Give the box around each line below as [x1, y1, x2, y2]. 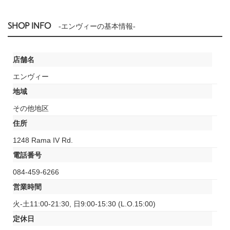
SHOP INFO [8, 22, 51, 31]
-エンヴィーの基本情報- [59, 23, 136, 31]
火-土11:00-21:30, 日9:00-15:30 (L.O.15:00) [13, 200, 156, 208]
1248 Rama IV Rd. [13, 136, 73, 145]
